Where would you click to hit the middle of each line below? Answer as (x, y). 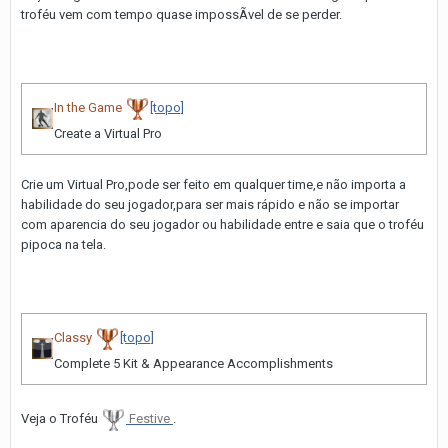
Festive (151, 419)
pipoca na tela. (63, 244)
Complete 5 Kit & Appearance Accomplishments (193, 363)
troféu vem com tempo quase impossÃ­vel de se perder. (181, 14)
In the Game (88, 108)
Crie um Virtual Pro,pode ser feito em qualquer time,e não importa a (213, 184)
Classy (73, 338)
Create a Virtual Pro (108, 133)
